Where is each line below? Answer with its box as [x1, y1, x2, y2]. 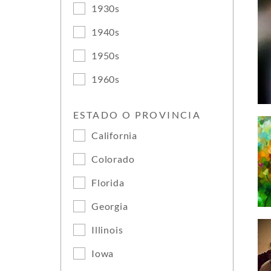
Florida [91, 177, 125, 188]
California [91, 129, 137, 141]
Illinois [91, 224, 123, 235]
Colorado [91, 153, 135, 165]
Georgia [91, 200, 128, 212]
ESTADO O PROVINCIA [73, 109, 201, 120]
